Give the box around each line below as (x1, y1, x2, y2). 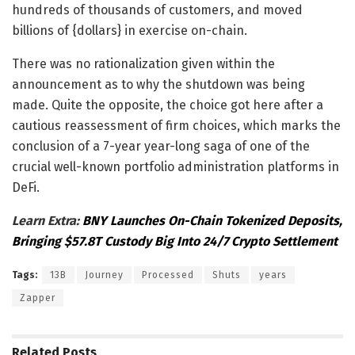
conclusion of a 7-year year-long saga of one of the (12, 138, 310, 154)
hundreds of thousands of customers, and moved (12, 2, 303, 17)
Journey (85, 269, 124, 281)
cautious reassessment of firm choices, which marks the (12, 117, 341, 133)
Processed (142, 269, 194, 281)
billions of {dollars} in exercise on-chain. (12, 22, 247, 38)
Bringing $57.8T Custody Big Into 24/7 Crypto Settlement (12, 233, 338, 249)
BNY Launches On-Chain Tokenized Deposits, (82, 212, 342, 228)
